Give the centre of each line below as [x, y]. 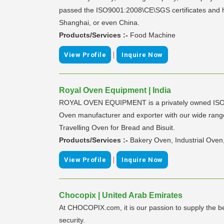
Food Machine [153, 35]
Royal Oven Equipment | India [115, 90]
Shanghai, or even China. [99, 22]
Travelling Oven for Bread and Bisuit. [117, 127]
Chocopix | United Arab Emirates [121, 195]
